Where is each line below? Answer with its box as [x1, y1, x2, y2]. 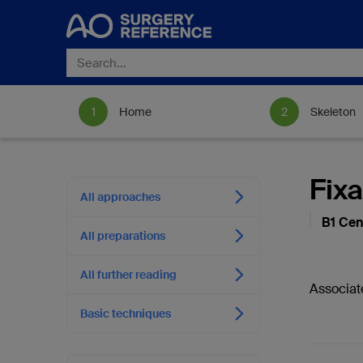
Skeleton [310, 105, 356, 119]
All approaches [80, 190, 160, 204]
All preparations [80, 228, 165, 243]
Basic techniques [80, 306, 171, 321]
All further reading [80, 267, 177, 282]
